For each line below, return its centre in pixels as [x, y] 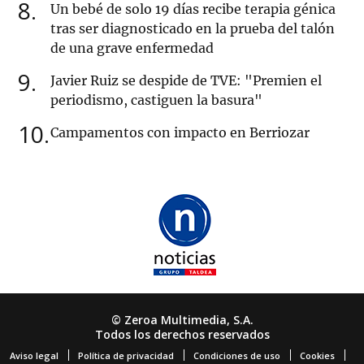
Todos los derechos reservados [182, 335]
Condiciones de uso [237, 356]
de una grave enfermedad [132, 48]
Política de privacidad [126, 356]
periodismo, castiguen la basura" [156, 100]
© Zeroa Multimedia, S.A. [182, 320]
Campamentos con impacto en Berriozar [180, 133]
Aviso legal [34, 356]
